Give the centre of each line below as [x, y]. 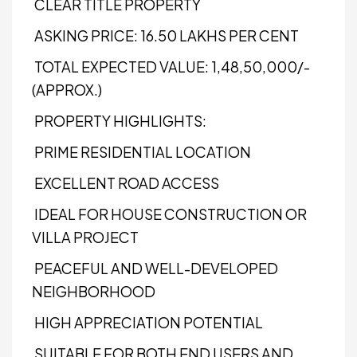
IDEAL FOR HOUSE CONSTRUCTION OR [169, 214]
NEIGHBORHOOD [94, 291]
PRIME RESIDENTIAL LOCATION [141, 152]
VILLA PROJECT [85, 237]
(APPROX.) [67, 90]
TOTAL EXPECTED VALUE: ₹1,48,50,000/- [171, 67]
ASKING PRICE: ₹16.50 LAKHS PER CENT [165, 35]
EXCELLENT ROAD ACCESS [126, 183]
